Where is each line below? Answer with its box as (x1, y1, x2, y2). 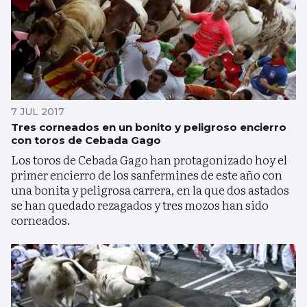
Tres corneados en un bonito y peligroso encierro (11, 121, 286, 134)
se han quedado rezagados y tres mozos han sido (11, 196, 269, 214)
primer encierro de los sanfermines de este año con (11, 166, 282, 184)
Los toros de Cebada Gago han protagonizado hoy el (11, 151, 287, 169)
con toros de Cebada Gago (11, 134, 161, 147)
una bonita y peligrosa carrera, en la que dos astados (11, 181, 289, 199)
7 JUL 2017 (11, 106, 64, 119)
